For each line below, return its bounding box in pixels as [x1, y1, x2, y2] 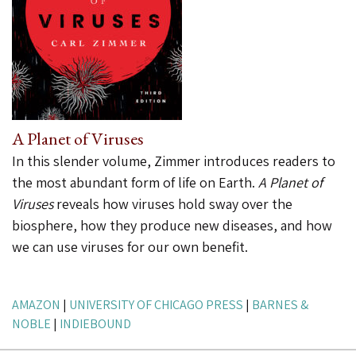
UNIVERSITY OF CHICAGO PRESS [69, 295, 243, 313]
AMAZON [12, 295, 60, 313]
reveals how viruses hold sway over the [53, 194, 292, 213]
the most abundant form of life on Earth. [12, 172, 258, 192]
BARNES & [252, 295, 308, 313]
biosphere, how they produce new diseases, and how [12, 215, 332, 234]
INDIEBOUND [60, 314, 131, 332]
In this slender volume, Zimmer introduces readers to [12, 151, 335, 170]
